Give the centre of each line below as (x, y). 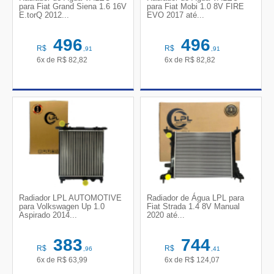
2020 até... (166, 215)
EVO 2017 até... (176, 15)
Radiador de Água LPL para (195, 198)
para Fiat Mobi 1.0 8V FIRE (195, 7)
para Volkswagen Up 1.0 (62, 206)
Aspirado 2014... (48, 215)
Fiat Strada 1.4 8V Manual (193, 206)
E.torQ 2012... (44, 15)
